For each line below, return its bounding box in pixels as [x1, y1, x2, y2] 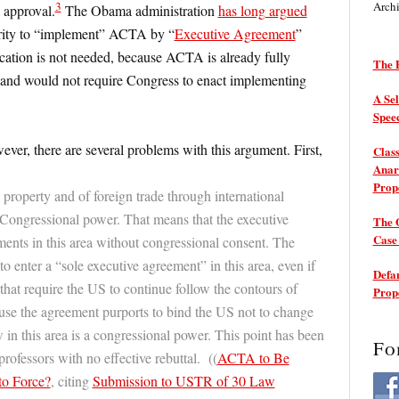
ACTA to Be [216, 348, 289, 368]
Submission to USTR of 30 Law [92, 371, 275, 391]
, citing [50, 371, 93, 391]
